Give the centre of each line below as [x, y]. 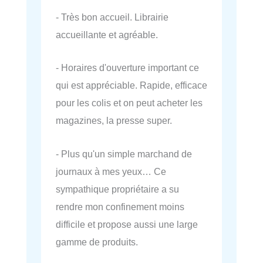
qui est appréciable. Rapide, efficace [131, 85]
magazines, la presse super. [114, 121]
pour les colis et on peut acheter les [129, 103]
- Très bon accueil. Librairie [112, 17]
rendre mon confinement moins [120, 206]
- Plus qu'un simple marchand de [124, 154]
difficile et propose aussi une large [127, 224]
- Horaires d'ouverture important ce [127, 68]
